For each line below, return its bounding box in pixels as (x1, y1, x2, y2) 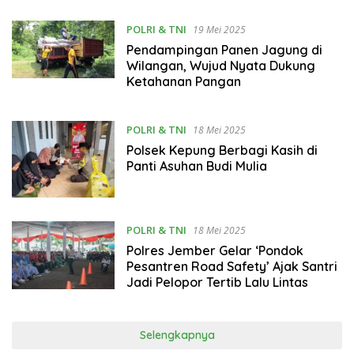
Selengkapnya (139, 327, 215, 342)
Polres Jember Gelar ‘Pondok (126, 242, 303, 258)
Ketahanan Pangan (126, 73, 241, 89)
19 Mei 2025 (192, 22, 246, 36)
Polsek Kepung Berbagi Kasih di (126, 141, 318, 158)
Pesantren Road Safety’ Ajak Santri (126, 258, 337, 274)
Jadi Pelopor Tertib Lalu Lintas (126, 273, 308, 290)
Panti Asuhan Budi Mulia (126, 157, 267, 174)
